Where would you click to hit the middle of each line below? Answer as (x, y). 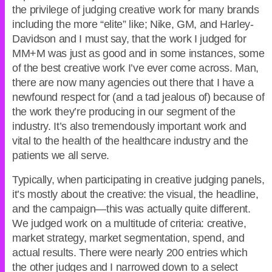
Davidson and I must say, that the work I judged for (129, 39)
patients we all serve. (61, 156)
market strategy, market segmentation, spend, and (128, 238)
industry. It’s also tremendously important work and (129, 127)
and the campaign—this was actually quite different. (131, 209)
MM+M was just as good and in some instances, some (138, 54)
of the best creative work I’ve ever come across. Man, (135, 68)
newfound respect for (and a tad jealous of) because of (138, 97)
